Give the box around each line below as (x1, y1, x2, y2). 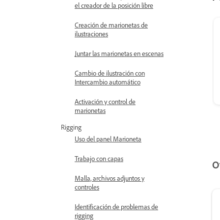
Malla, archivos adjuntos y (75, 174, 144, 182)
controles (75, 183, 99, 191)
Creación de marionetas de (75, 21, 148, 29)
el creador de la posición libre (75, 1, 153, 9)
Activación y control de (75, 97, 136, 106)
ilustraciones (75, 29, 108, 38)
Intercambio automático (75, 78, 140, 86)
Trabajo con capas (75, 154, 123, 163)
